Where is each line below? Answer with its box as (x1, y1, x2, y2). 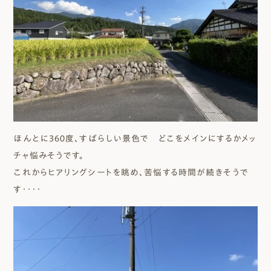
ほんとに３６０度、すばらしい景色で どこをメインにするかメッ (13, 134, 257, 143)
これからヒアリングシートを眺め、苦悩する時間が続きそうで (13, 168, 249, 177)
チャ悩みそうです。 (13, 151, 85, 160)
